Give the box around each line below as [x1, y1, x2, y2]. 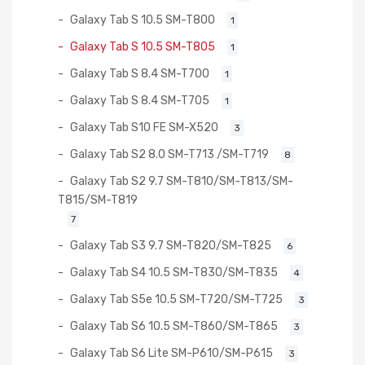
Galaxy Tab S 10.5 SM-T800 [70, 12, 215, 26]
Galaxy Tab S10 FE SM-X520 [70, 120, 218, 134]
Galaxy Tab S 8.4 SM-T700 [70, 66, 209, 80]
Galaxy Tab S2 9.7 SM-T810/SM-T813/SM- [70, 174, 293, 187]
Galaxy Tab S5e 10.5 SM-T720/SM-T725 [70, 292, 283, 306]
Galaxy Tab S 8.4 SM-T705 [70, 93, 209, 107]
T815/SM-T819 [58, 192, 138, 206]
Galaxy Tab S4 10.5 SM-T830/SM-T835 [70, 265, 278, 279]
